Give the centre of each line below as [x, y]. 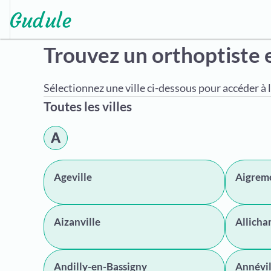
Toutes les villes [88, 106]
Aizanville [77, 222]
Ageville [73, 177]
